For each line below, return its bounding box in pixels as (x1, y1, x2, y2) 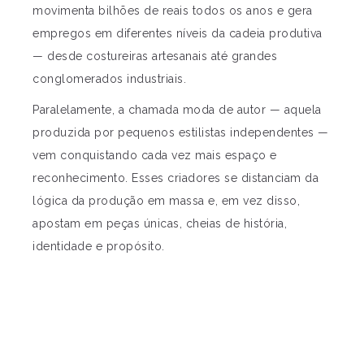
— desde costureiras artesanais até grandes (32, 49, 277, 63)
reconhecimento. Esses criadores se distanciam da (32, 171, 318, 184)
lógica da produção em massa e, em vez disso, (32, 193, 300, 207)
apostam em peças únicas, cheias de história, (32, 216, 287, 230)
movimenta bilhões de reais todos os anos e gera (32, 3, 313, 17)
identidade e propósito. (32, 239, 165, 253)
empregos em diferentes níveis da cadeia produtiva (32, 26, 323, 40)
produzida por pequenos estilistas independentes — (32, 125, 329, 139)
